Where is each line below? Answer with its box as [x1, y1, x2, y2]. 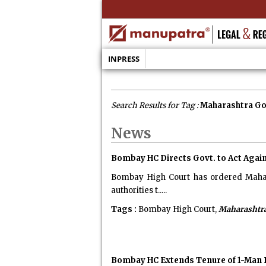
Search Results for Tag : [110, 100, 200, 110]
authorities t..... [110, 185, 167, 195]
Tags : [110, 204, 137, 214]
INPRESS [107, 53, 140, 64]
